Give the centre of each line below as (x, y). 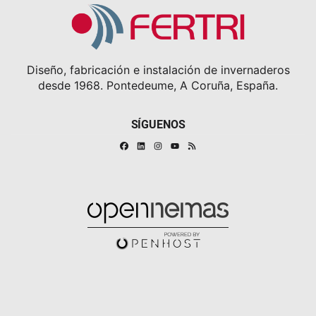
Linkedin (162, 145)
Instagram (181, 145)
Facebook (147, 145)
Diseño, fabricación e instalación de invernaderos (158, 69)
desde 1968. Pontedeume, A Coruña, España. (158, 85)
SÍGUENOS (158, 124)
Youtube (185, 156)
